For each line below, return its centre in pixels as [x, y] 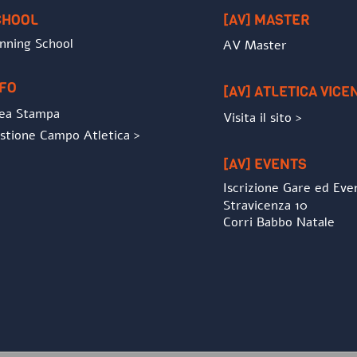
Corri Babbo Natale [279, 223]
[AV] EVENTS [265, 164]
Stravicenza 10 [265, 205]
